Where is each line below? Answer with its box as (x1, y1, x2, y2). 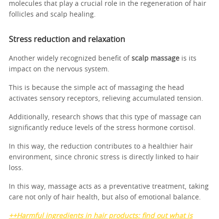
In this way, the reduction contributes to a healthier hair (9, 143, 193, 150)
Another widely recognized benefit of (9, 55, 131, 62)
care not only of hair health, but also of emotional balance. (9, 194, 201, 201)
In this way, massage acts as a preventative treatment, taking (9, 183, 209, 190)
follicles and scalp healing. (9, 11, 96, 18)
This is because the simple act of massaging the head (9, 84, 184, 91)
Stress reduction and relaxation (9, 35, 125, 44)
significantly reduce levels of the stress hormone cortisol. (9, 124, 196, 131)
